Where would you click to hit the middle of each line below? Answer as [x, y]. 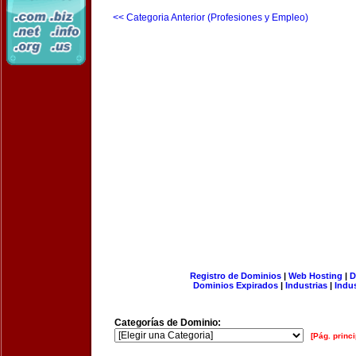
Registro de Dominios [235, 276]
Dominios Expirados [236, 285]
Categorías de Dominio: [168, 323]
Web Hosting [315, 276]
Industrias [306, 285]
